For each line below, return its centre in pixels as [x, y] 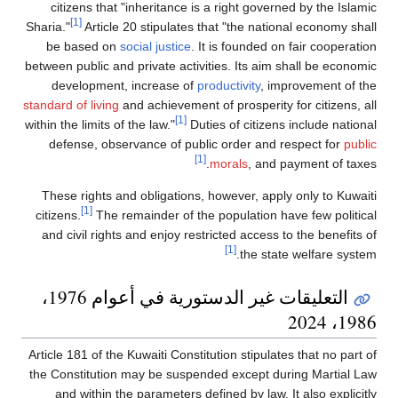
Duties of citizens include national [282, 125]
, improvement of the [318, 86]
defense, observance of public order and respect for [196, 144]
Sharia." [48, 27]
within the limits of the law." [100, 125]
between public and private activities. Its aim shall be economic [201, 66]
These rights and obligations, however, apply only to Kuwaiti [209, 196]
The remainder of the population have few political [235, 215]
